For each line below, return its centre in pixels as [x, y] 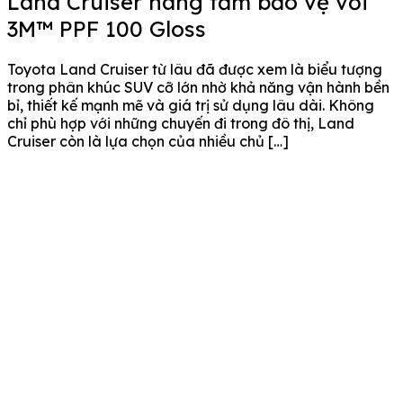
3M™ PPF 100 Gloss [107, 28]
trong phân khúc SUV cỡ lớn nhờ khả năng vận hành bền [198, 87]
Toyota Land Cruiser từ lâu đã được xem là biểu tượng [195, 69]
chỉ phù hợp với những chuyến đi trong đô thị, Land [181, 123]
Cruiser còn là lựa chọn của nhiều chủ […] [148, 141]
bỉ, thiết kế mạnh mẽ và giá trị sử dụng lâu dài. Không [191, 105]
